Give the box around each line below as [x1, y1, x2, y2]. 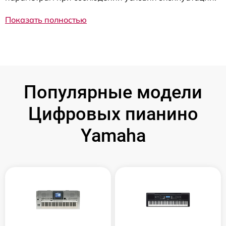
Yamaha [80, 125, 146, 146]
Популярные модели [24, 81, 202, 103]
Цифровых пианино [28, 103, 198, 125]
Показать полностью [5, 14, 87, 25]
